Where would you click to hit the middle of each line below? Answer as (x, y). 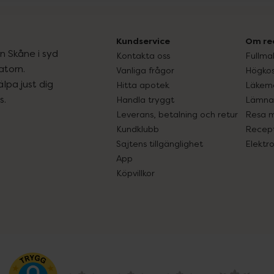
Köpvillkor (135, 173)
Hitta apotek (143, 85)
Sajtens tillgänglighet (160, 143)
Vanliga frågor (145, 70)
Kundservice (143, 41)
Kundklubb (138, 129)
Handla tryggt (145, 99)
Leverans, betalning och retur (177, 114)
